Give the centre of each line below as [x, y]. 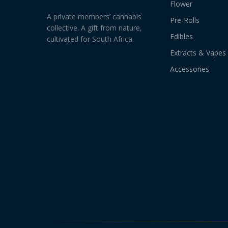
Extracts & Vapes [198, 53]
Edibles [181, 36]
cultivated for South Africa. [90, 39]
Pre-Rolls [184, 20]
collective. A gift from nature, [94, 28]
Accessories [189, 69]
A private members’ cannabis [94, 17]
